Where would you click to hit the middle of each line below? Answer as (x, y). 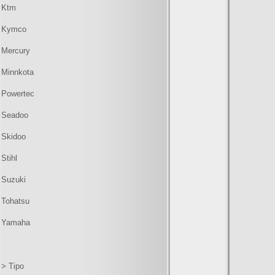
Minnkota (17, 72)
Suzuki (14, 180)
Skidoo (14, 137)
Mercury (16, 51)
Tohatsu (15, 201)
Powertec (18, 94)
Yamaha (16, 223)
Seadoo (15, 115)
